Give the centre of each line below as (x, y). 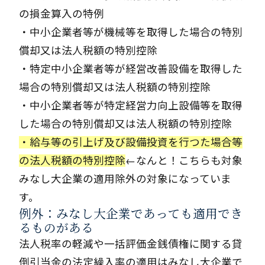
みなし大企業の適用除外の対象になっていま (125, 179)
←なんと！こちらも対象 (184, 161)
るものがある (56, 227)
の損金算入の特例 (62, 14)
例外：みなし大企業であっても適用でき (131, 213)
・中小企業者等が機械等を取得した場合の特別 (131, 32)
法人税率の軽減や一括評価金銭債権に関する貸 (131, 244)
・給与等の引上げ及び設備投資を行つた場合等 (131, 142)
